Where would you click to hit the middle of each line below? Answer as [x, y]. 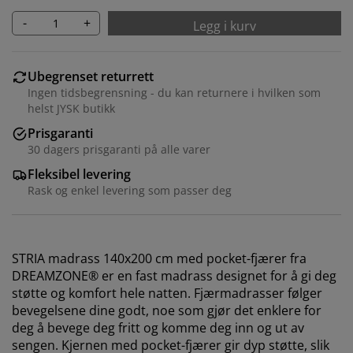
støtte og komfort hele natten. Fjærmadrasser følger [167, 293]
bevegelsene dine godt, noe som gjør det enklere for [167, 310]
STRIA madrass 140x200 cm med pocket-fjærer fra [159, 258]
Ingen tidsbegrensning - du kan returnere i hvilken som [174, 92]
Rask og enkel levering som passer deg [130, 190]
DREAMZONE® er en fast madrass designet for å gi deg [174, 275]
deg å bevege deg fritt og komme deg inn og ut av [158, 327]
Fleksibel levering [79, 174]
